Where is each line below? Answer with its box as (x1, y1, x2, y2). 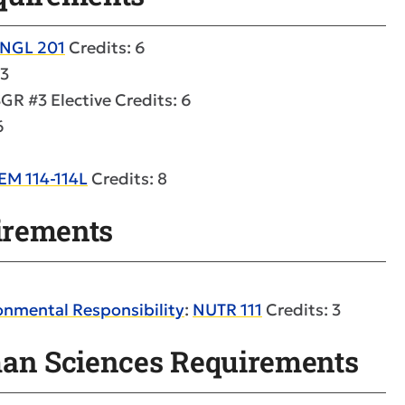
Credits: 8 (88, 168, 167, 189)
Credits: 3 (262, 299, 341, 320)
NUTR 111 (193, 299, 262, 320)
